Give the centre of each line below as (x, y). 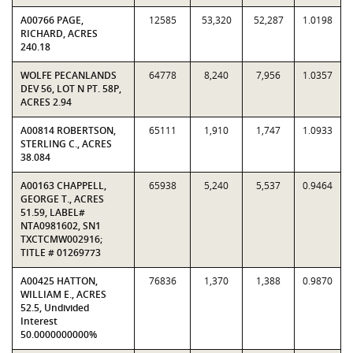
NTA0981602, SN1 (61, 226)
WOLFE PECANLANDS (69, 75)
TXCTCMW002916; (61, 239)
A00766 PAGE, (52, 20)
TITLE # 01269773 (61, 253)
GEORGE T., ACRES (62, 199)
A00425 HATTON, (59, 281)
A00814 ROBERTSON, (68, 130)
